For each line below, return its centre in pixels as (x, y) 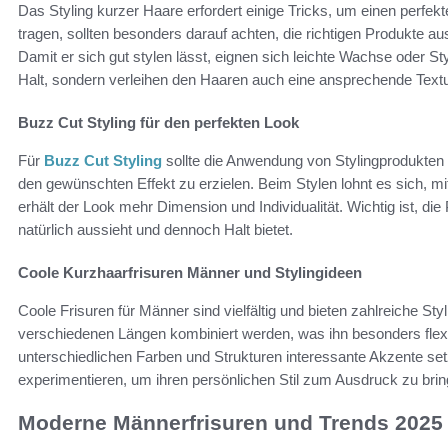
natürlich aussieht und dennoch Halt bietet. (155, 229)
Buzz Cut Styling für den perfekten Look (158, 122)
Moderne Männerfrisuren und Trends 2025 (230, 422)
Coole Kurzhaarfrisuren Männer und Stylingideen (190, 272)
